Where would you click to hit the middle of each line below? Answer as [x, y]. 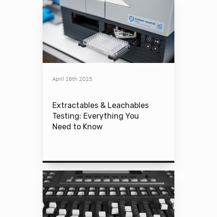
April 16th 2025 [72, 79]
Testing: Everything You [96, 116]
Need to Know [77, 127]
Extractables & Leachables [101, 105]
